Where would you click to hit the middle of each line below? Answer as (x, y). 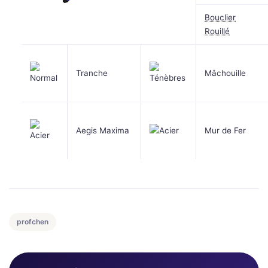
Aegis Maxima (103, 131)
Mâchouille (225, 73)
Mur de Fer (225, 131)
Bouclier (220, 18)
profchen (33, 222)
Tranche (92, 73)
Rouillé (217, 31)
